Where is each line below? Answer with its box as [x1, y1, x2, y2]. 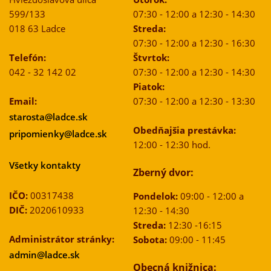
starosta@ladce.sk [9, 111, 88, 123]
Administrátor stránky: [9, 233, 114, 246]
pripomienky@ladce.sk [9, 128, 107, 140]
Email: [9, 95, 37, 108]
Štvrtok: [132, 51, 169, 64]
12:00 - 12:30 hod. [132, 139, 211, 151]
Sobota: [132, 233, 167, 246]
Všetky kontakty [9, 159, 80, 172]
